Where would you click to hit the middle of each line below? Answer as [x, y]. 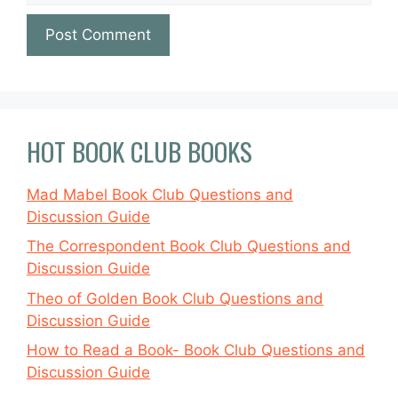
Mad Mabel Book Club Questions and [160, 194]
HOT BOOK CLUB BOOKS [139, 150]
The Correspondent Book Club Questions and [189, 246]
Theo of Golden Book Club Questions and [175, 298]
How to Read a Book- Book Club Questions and [196, 350]
